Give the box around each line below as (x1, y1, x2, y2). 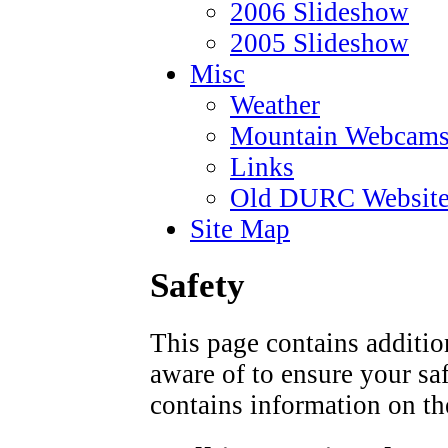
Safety (150, 266, 245, 306)
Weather (230, 90, 320, 120)
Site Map (190, 214, 290, 244)
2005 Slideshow (230, 28, 409, 58)
